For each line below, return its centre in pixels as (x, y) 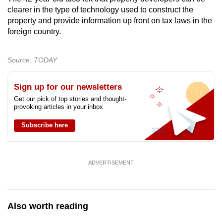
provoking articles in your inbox (58, 107)
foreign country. (34, 31)
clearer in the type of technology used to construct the (100, 9)
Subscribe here (45, 125)
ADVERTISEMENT (111, 162)
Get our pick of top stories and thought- (70, 99)
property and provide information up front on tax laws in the (110, 20)
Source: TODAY (32, 60)
